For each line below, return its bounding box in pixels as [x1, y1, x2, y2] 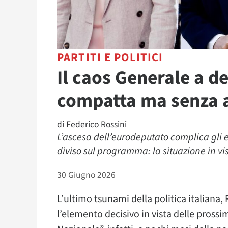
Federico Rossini [66, 118, 127, 131]
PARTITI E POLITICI [57, 49, 163, 66]
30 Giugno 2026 [57, 168, 116, 182]
